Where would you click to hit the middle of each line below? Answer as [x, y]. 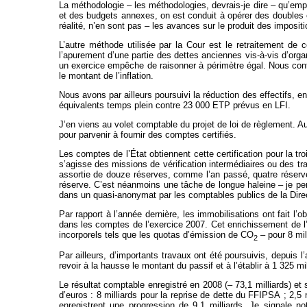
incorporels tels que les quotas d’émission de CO [156, 234]
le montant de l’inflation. [106, 75]
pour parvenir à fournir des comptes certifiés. [147, 134]
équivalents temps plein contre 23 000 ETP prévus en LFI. [174, 105]
